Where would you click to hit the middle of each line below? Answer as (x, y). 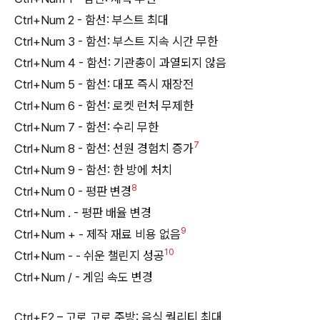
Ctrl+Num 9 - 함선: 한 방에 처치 (93, 170)
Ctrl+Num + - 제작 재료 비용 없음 (97, 235)
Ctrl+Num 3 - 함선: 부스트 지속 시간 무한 (116, 42)
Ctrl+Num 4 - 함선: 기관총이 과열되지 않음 (120, 63)
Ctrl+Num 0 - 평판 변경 (73, 192)
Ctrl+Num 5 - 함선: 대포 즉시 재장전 (104, 85)
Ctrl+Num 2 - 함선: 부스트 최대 (91, 20)
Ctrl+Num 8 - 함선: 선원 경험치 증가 (104, 149)
